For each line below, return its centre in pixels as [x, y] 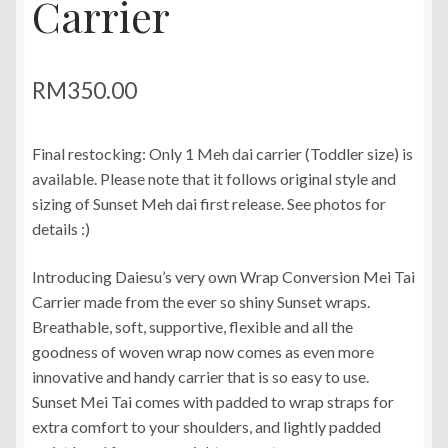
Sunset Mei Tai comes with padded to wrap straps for [213, 401]
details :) [61, 229]
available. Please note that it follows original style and [214, 179]
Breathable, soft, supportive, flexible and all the [192, 326]
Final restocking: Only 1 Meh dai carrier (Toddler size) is [222, 154]
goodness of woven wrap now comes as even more [203, 351]
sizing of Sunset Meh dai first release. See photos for [209, 204]
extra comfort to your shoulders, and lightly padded [206, 426]
